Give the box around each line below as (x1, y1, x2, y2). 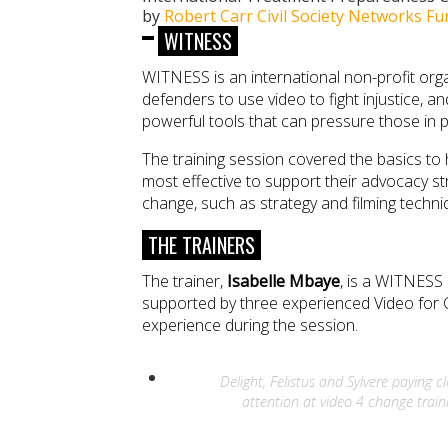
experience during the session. (142, 313, 358, 336)
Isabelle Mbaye (227, 269, 340, 292)
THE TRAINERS (148, 229, 255, 260)
